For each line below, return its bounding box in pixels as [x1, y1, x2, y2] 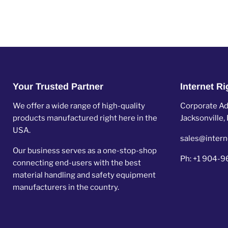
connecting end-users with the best [13, 158, 141, 167]
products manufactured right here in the [13, 113, 157, 123]
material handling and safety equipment [13, 170, 156, 180]
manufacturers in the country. [13, 183, 119, 192]
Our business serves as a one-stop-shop [13, 146, 157, 155]
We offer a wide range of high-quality [13, 101, 145, 110]
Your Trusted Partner [13, 81, 103, 92]
